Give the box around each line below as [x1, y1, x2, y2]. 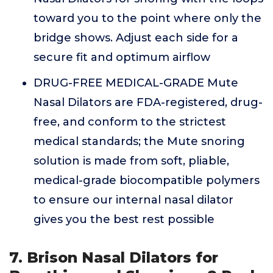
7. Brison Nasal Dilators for [9, 249, 218, 266]
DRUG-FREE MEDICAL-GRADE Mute [34, 76, 238, 90]
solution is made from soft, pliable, [34, 154, 229, 168]
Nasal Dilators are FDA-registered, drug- [34, 96, 263, 109]
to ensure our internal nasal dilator [34, 193, 233, 207]
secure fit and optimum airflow [34, 51, 210, 64]
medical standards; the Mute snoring [34, 135, 245, 148]
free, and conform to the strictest [34, 115, 226, 129]
